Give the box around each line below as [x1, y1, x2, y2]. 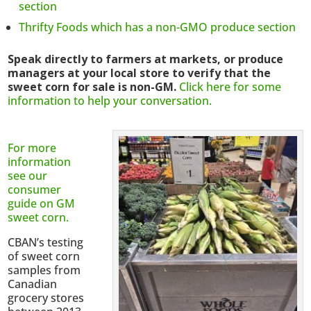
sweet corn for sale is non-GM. [8, 78, 180, 94]
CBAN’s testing [8, 234, 84, 250]
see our [8, 167, 48, 183]
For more [8, 140, 57, 155]
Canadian [8, 276, 58, 292]
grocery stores [8, 289, 85, 305]
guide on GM [8, 195, 76, 211]
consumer [8, 181, 62, 197]
